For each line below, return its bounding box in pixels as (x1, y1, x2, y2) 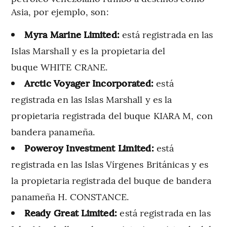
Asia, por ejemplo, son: (11, 5, 109, 18)
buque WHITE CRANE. (11, 60, 108, 73)
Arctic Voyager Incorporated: (24, 77, 157, 90)
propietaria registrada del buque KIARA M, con (11, 109, 213, 122)
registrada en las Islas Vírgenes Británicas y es (11, 158, 209, 171)
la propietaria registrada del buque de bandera (11, 174, 211, 187)
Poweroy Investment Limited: (24, 141, 157, 155)
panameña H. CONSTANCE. (11, 190, 129, 203)
